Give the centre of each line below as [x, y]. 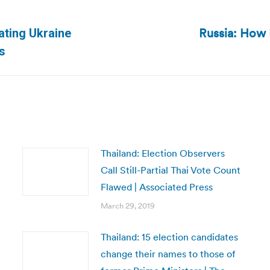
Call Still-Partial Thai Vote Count [170, 170]
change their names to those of [168, 254]
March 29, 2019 [127, 206]
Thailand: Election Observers [162, 153]
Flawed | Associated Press [156, 187]
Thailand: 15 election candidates [169, 237]
